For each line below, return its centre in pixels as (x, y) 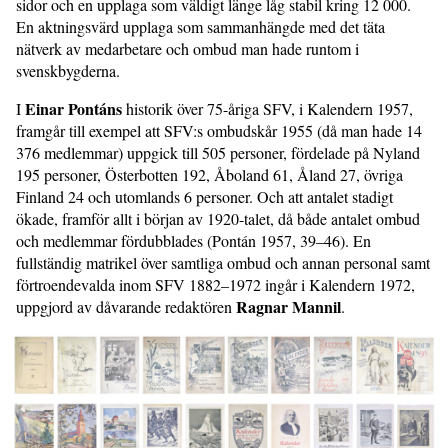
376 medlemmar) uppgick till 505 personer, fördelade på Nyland (218, 152)
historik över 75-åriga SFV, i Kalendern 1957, (267, 108)
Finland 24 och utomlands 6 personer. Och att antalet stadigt (204, 196)
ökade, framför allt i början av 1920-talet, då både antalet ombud (218, 218)
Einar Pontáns (73, 108)
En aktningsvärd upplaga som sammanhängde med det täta (200, 26)
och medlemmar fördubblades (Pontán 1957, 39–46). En (193, 240)
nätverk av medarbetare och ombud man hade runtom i (187, 48)
